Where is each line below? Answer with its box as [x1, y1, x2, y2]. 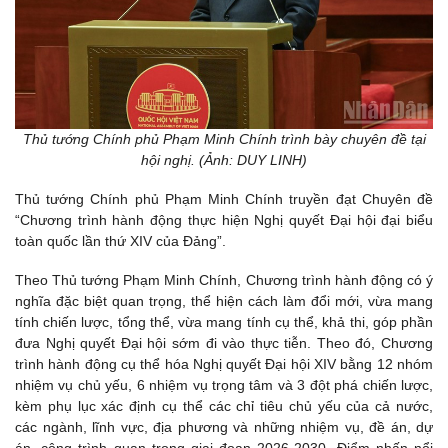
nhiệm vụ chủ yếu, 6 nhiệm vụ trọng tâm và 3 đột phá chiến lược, [15, 377, 433, 394]
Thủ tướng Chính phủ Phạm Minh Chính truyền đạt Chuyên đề [15, 190, 433, 207]
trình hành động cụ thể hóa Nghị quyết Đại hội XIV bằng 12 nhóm [15, 356, 433, 373]
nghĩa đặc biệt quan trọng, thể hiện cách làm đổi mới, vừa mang [15, 293, 433, 310]
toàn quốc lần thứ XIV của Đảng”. [15, 232, 226, 249]
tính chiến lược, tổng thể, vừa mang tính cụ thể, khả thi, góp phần [15, 314, 433, 331]
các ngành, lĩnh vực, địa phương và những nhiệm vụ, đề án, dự [15, 419, 433, 436]
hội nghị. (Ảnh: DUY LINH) [141, 151, 307, 168]
